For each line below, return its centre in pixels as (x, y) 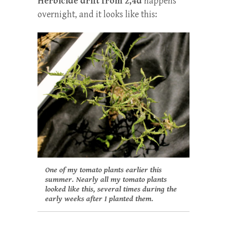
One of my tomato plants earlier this (103, 170)
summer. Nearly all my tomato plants (106, 180)
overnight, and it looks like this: (97, 14)
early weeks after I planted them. (99, 199)
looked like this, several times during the (111, 190)
